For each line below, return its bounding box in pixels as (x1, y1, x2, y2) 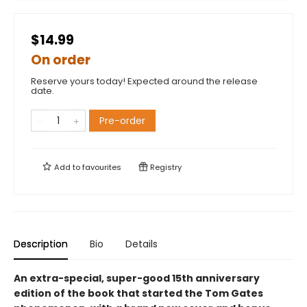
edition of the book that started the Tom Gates (14, 286, 263, 300)
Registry (148, 161, 182, 173)
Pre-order (99, 113, 145, 127)
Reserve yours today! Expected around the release (31, 74, 258, 88)
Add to (52, 161, 82, 173)
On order (31, 50, 90, 69)
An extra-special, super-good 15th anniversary (14, 271, 260, 285)
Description (14, 236, 68, 251)
